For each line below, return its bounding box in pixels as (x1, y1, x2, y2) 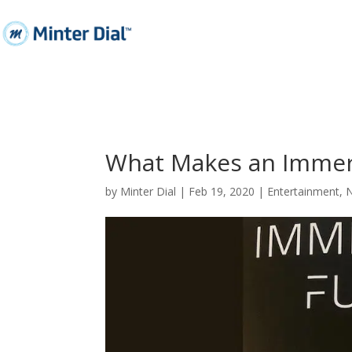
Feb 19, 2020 (189, 183, 255, 199)
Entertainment (267, 183, 340, 199)
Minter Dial (120, 183, 177, 199)
